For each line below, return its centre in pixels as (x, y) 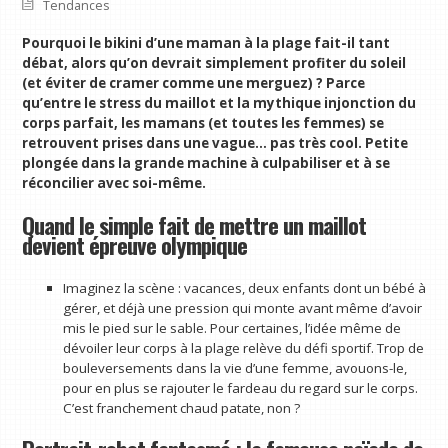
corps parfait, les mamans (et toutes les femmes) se (203, 123)
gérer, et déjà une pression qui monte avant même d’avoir (242, 307)
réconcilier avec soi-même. (114, 183)
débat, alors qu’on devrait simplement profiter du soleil (214, 63)
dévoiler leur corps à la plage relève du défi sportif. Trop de (243, 347)
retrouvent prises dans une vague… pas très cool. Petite (215, 143)
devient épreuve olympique (135, 244)
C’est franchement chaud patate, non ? (181, 407)
